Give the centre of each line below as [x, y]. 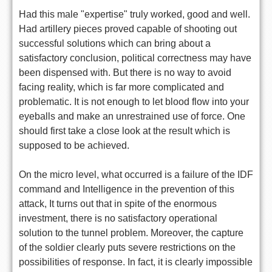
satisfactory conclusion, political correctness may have [135, 58]
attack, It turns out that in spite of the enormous [118, 203]
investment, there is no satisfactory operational [118, 218]
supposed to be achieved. [74, 145]
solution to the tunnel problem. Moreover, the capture [131, 233]
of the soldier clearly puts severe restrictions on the [127, 247]
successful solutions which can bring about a [115, 43]
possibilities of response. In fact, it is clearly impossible [136, 262]
